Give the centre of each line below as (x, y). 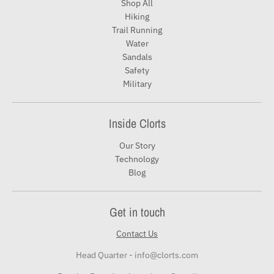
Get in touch (137, 212)
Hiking (137, 17)
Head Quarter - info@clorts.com (137, 255)
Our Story (137, 146)
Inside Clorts (137, 124)
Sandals (137, 57)
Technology (137, 159)
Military (137, 84)
